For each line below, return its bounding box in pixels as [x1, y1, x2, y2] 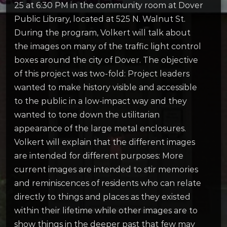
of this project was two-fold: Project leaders [14, 68, 190, 79]
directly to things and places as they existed [14, 192, 191, 202]
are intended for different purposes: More [14, 150, 183, 161]
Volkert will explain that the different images [14, 137, 195, 147]
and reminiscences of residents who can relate [14, 178, 201, 188]
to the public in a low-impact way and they [14, 96, 187, 106]
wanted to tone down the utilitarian [14, 109, 160, 120]
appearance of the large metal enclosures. [14, 123, 186, 133]
